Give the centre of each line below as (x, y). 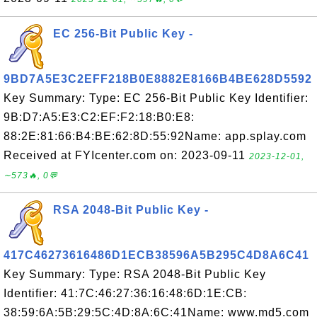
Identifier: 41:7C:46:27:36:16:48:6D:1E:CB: (125, 293)
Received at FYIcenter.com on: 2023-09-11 (126, 155)
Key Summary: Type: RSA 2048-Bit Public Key (135, 274)
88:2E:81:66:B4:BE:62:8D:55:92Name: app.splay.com (155, 136)
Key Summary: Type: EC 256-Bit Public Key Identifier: (156, 98)
